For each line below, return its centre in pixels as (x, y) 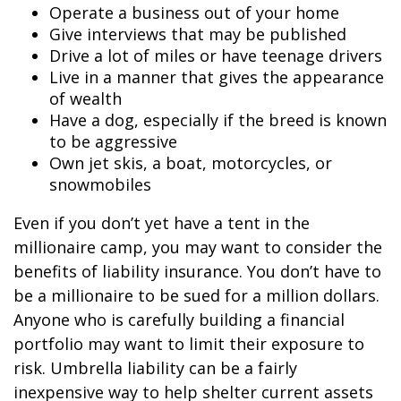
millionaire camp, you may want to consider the (198, 247)
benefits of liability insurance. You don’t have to (197, 271)
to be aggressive (113, 141)
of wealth (85, 98)
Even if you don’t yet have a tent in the (162, 223)
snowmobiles (100, 184)
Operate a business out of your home (194, 13)
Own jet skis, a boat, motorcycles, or (191, 163)
